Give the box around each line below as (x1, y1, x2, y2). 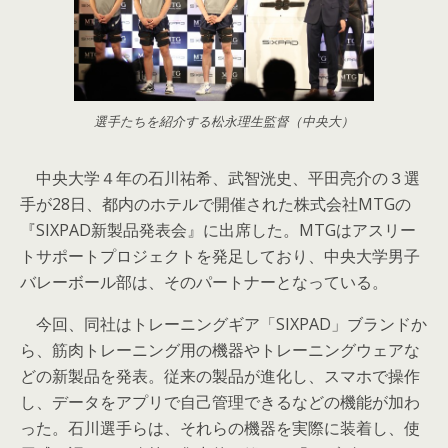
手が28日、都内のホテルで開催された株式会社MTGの (20, 193, 411, 215)
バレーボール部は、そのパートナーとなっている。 (20, 271, 388, 293)
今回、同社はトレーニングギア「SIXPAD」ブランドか (20, 313, 427, 335)
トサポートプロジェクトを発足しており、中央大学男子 (20, 245, 420, 267)
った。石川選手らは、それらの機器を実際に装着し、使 (20, 417, 420, 439)
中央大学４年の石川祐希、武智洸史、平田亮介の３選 (20, 167, 420, 189)
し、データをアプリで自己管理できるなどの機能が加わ (20, 391, 420, 413)
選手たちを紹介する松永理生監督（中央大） (94, 112, 354, 130)
